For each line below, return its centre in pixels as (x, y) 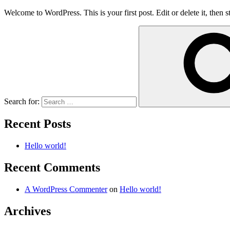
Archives (27, 211)
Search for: (22, 101)
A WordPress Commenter (66, 189)
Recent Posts (37, 124)
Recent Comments (52, 168)
